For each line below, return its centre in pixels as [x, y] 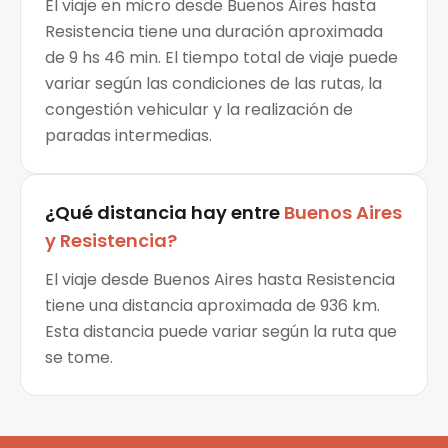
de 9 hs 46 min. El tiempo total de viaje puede [221, 58]
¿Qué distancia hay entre [162, 213]
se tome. [79, 358]
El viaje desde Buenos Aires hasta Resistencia [220, 280]
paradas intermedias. [128, 136]
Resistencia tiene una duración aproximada [214, 32]
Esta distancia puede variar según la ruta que [221, 332]
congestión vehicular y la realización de [199, 110]
